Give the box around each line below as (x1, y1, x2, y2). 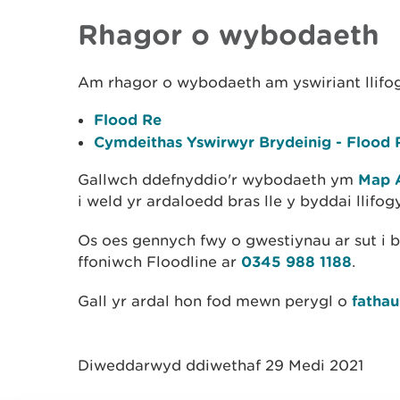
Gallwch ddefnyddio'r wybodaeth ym (78, 171, 358, 188)
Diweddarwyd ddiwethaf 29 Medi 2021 (78, 356, 363, 374)
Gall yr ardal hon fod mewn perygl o (78, 292, 352, 310)
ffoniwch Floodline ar (78, 253, 241, 271)
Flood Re (94, 111, 162, 128)
